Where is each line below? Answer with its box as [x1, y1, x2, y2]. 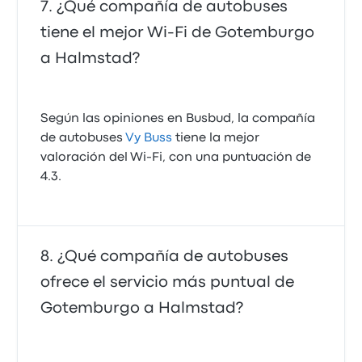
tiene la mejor [172, 133, 260, 144]
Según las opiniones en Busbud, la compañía [40, 113, 316, 124]
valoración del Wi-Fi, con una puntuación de [40, 152, 312, 163]
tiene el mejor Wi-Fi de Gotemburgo [40, 26, 315, 40]
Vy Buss [125, 133, 173, 144]
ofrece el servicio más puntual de [40, 276, 295, 289]
